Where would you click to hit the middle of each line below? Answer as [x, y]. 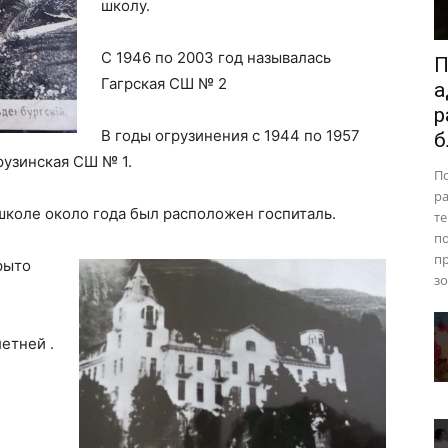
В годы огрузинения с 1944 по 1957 [230, 135]
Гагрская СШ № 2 [164, 83]
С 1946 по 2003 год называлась [216, 57]
